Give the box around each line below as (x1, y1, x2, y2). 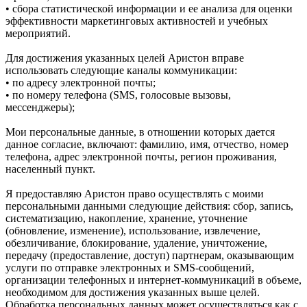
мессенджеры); (5, 101, 75, 113)
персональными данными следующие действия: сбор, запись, (5, 199, 293, 212)
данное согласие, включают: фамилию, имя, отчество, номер (5, 138, 288, 150)
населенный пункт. (5, 162, 95, 175)
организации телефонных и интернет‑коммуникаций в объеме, (5, 273, 302, 286)
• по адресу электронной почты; (5, 76, 156, 88)
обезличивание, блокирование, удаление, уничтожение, (5, 236, 267, 249)
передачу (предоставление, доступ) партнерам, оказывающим (5, 249, 294, 261)
